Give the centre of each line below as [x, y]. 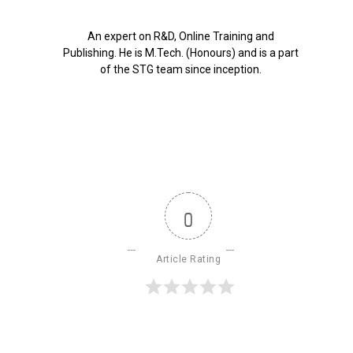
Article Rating [188, 259]
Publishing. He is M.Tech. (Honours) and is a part [180, 52]
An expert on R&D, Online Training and [180, 36]
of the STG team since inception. [180, 69]
